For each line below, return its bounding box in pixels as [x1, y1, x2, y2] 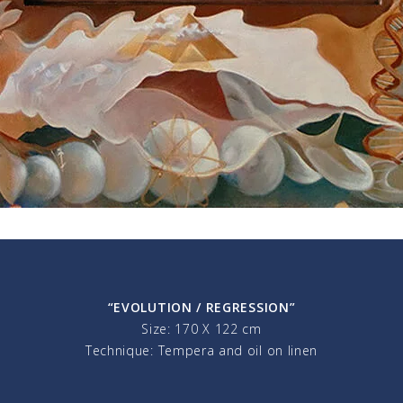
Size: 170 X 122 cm [141, 320, 262, 337]
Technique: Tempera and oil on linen [85, 342, 318, 359]
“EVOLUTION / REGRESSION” [107, 299, 296, 316]
